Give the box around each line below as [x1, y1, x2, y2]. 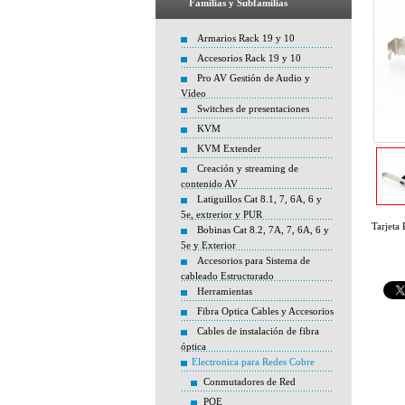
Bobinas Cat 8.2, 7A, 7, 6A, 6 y [197, 224, 329, 235]
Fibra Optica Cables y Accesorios [197, 306, 334, 316]
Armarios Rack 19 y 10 [197, 33, 295, 43]
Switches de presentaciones [197, 103, 309, 114]
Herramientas [197, 286, 252, 297]
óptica [181, 341, 206, 352]
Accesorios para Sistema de [197, 255, 310, 266]
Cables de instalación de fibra [197, 325, 319, 336]
